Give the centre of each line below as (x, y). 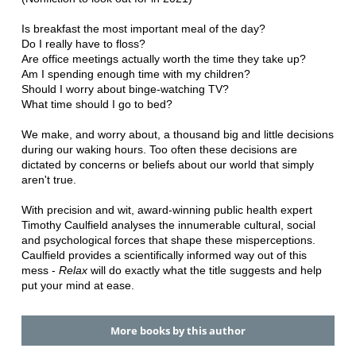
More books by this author (178, 331)
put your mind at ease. (77, 286)
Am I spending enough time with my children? (135, 74)
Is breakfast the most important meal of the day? (143, 29)
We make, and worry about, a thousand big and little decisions (177, 135)
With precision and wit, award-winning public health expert (166, 210)
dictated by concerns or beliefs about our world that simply (167, 165)
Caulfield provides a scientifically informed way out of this (164, 255)
